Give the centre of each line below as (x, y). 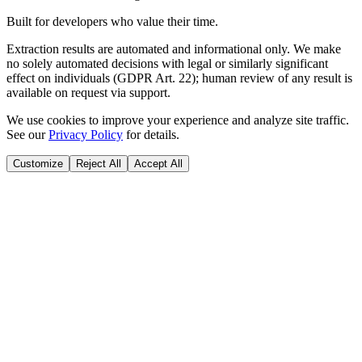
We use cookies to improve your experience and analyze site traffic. (178, 120)
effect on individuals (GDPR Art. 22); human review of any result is (179, 78)
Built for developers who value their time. (112, 22)
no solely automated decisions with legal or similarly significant (167, 64)
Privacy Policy (86, 135)
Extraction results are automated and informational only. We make (174, 49)
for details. (153, 135)
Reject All (99, 164)
